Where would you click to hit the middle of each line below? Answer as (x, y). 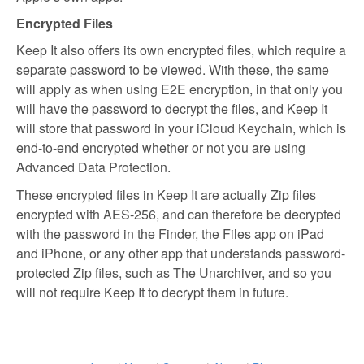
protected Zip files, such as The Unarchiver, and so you (174, 273)
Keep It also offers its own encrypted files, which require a (181, 50)
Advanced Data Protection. (93, 167)
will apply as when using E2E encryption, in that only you (180, 89)
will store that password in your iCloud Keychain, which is (181, 128)
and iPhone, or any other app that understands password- (181, 253)
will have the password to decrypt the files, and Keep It (172, 108)
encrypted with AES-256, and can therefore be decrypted (179, 214)
